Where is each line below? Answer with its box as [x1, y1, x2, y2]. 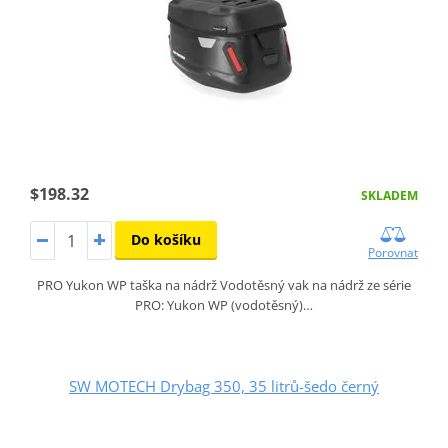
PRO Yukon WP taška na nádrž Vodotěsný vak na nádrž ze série [37, 276, 411, 295]
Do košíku [130, 229, 201, 249]
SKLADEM [361, 186, 419, 204]
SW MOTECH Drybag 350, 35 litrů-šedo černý [69, 376, 379, 397]
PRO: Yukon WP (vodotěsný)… [135, 296, 313, 315]
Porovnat [368, 244, 419, 262]
